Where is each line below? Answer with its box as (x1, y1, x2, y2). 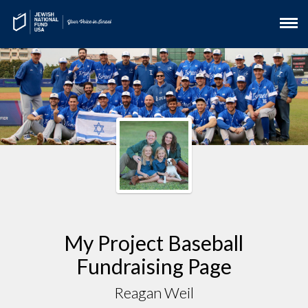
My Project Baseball (64, 230, 244, 255)
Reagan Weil (113, 283, 194, 302)
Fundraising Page (76, 253, 232, 278)
